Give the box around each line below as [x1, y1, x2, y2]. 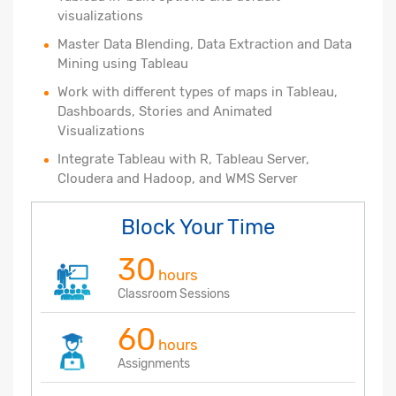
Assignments [118, 355, 190, 371]
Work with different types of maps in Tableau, [57, 83, 338, 100]
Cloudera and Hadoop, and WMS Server [57, 170, 298, 187]
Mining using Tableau [57, 55, 188, 72]
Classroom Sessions [118, 286, 230, 301]
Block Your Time [121, 214, 275, 240]
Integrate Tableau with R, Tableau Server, [57, 150, 309, 167]
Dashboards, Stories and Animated [57, 103, 272, 119]
